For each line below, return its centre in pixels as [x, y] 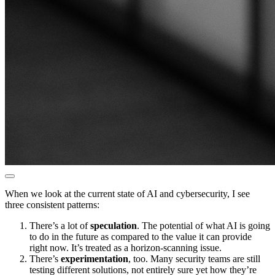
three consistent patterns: [52, 205]
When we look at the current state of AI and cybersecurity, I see [127, 194]
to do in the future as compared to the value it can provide [141, 237]
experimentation [95, 259]
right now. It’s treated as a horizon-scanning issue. [126, 248]
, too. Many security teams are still [194, 259]
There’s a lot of [60, 226]
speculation [114, 226]
